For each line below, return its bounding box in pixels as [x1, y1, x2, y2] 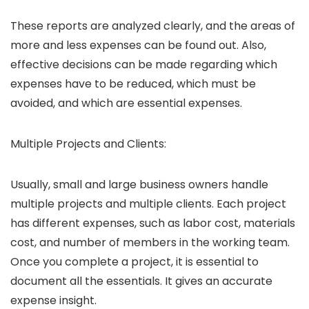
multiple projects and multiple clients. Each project [10, 196, 286, 212]
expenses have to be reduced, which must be [10, 76, 256, 92]
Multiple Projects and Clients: [10, 136, 169, 152]
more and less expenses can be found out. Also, [10, 37, 266, 54]
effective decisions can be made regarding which [10, 57, 277, 73]
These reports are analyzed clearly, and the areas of [10, 18, 295, 34]
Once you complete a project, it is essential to [10, 254, 259, 270]
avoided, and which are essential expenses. [10, 95, 242, 112]
